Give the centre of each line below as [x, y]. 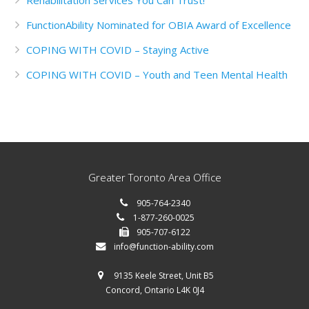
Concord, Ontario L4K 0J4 [154, 290]
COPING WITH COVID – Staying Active [118, 50]
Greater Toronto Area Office [154, 177]
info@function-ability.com [163, 247]
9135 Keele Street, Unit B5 [162, 276]
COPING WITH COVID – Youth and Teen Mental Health [157, 74]
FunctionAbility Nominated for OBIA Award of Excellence [159, 25]
